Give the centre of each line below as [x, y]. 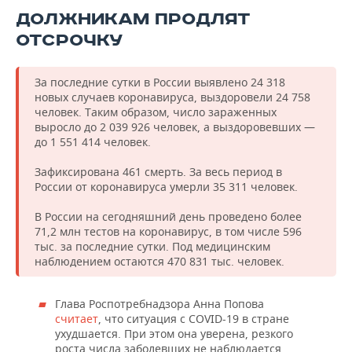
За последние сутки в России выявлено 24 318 [160, 82]
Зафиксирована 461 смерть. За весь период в [158, 172]
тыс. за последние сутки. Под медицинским [152, 247]
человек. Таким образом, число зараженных [156, 112]
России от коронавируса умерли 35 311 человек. [166, 187]
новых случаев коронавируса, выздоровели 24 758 [172, 97]
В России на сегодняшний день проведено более [168, 217]
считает [77, 319]
